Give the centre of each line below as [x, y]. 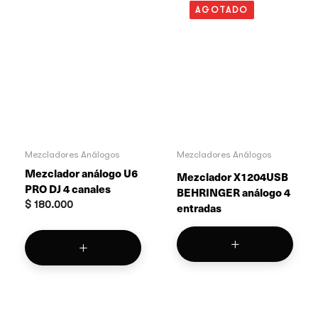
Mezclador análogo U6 [81, 174]
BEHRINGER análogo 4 [234, 193]
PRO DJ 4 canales [68, 189]
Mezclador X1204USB [232, 177]
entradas [199, 208]
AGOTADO [222, 10]
